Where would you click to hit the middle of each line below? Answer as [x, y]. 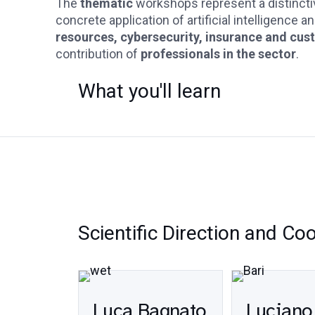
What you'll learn [149, 91]
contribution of [98, 54]
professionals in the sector [218, 54]
